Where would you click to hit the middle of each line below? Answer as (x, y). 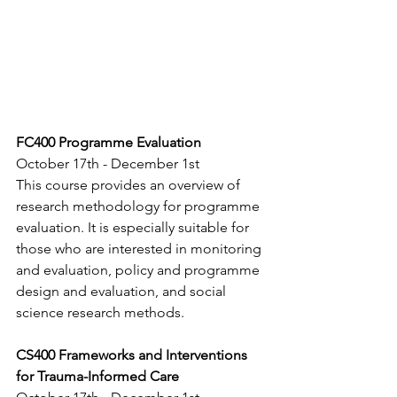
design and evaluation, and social (123, 292)
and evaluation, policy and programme (140, 270)
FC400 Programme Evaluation (109, 143)
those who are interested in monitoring (140, 249)
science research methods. (100, 313)
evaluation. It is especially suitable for (134, 228)
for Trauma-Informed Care (97, 377)
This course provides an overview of (130, 185)
